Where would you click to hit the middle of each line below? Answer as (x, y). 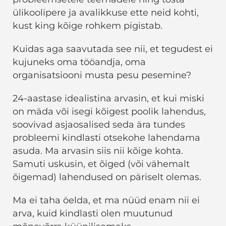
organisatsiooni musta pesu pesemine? (102, 75)
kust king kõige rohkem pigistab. (88, 26)
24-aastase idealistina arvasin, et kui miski (108, 99)
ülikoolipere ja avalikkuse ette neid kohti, (106, 13)
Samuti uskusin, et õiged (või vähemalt (101, 164)
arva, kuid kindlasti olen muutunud (93, 214)
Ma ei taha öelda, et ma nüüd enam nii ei (106, 201)
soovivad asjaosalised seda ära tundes (99, 125)
